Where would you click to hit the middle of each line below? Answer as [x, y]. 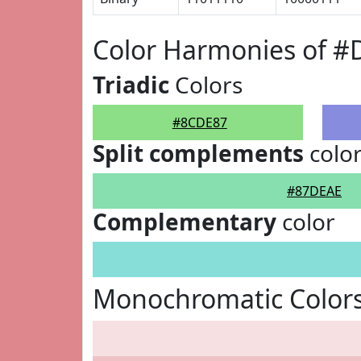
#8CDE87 [199, 122]
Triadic [131, 85]
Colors [206, 85]
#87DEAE [314, 191]
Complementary [185, 222]
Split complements [198, 153]
